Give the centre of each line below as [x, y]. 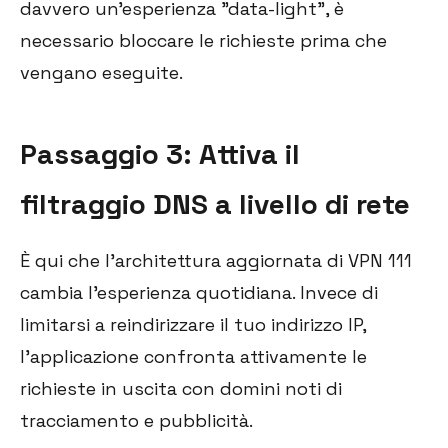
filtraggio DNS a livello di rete [215, 204]
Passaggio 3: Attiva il [160, 154]
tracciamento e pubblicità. [136, 421]
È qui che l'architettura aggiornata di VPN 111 [216, 261]
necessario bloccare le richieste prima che [203, 41]
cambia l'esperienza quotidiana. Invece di [199, 293]
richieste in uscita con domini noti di [181, 389]
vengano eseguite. [101, 73]
